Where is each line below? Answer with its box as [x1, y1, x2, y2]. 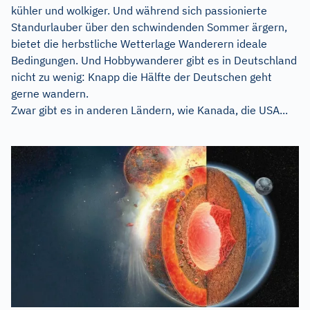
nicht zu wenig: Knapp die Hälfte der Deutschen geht [11, 69, 272, 84]
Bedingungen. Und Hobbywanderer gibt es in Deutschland [11, 53, 297, 67]
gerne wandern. [11, 86, 89, 100]
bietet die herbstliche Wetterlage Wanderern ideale [11, 36, 267, 51]
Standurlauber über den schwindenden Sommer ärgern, [11, 19, 287, 34]
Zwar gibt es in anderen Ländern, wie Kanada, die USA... [11, 102, 288, 117]
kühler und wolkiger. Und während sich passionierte [11, 3, 267, 17]
